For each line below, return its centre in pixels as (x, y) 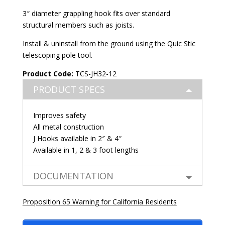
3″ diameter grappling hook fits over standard (96, 13)
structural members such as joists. (78, 25)
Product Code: (48, 74)
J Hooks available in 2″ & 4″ (77, 138)
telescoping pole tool (57, 55)
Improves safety (59, 115)
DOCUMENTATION (73, 176)
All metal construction (68, 127)
